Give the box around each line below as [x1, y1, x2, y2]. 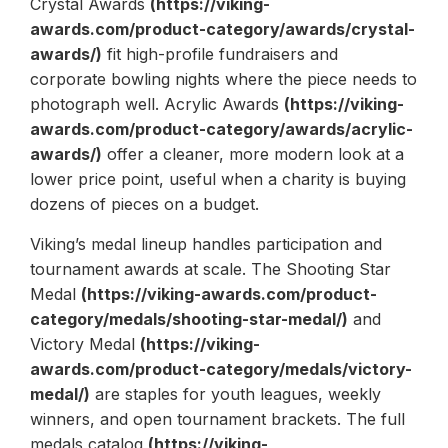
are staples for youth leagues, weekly [90, 383, 381, 404]
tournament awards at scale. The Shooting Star [30, 258, 391, 279]
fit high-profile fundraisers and [102, 43, 338, 64]
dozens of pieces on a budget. [30, 193, 259, 214]
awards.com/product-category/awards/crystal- [30, 18, 415, 39]
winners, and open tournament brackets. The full [30, 408, 405, 429]
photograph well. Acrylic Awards [30, 93, 284, 114]
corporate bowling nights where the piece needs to [30, 68, 417, 89]
